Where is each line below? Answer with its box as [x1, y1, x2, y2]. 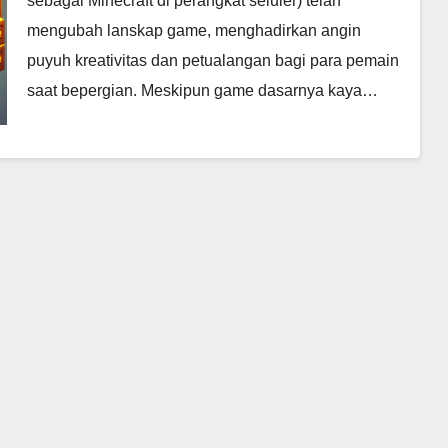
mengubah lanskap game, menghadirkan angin [26, 22, 361, 40]
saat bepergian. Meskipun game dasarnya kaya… [26, 82, 378, 100]
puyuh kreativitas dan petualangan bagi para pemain [26, 52, 399, 70]
